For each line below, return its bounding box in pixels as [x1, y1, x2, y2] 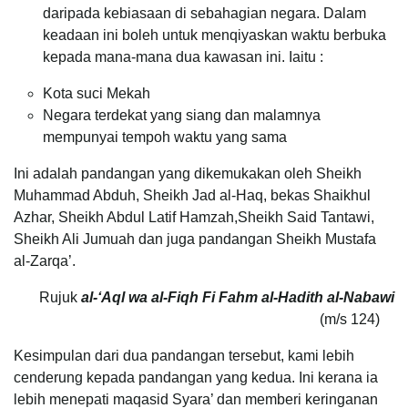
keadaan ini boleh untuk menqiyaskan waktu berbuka [43, 27, 386, 44]
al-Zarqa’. [14, 253, 76, 270]
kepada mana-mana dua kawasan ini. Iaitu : [43, 49, 323, 66]
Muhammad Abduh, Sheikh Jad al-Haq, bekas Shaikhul [14, 188, 371, 204]
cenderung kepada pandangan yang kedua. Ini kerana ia [14, 370, 378, 386]
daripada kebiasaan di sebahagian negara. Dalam [43, 5, 366, 22]
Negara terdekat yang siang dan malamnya [43, 107, 321, 124]
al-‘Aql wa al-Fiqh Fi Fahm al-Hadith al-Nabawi [81, 290, 394, 306]
